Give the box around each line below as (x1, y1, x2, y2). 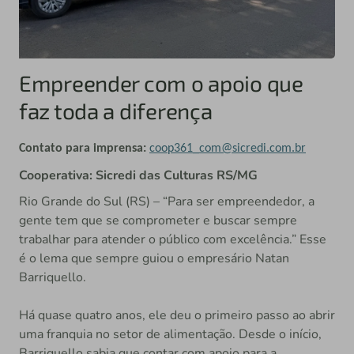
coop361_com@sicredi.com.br (149, 142, 306, 156)
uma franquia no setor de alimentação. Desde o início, (19, 326, 322, 343)
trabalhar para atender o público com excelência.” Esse (19, 231, 326, 248)
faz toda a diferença (19, 97, 213, 125)
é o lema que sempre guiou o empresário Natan (19, 250, 289, 267)
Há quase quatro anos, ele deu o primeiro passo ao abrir (19, 307, 335, 324)
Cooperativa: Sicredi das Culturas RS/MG (19, 167, 258, 185)
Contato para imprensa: (19, 142, 146, 156)
